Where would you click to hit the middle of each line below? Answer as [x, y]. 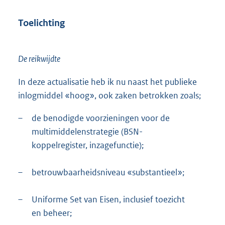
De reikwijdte [39, 59]
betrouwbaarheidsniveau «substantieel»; [108, 172]
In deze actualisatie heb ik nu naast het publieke [107, 82]
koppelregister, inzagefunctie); [88, 145]
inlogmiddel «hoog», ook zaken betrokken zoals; [109, 95]
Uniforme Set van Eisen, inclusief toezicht [108, 199]
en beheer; [52, 213]
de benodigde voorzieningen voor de [101, 118]
